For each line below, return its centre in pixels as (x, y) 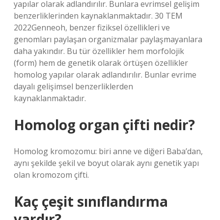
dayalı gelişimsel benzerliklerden (73, 86)
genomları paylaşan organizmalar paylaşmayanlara (108, 39)
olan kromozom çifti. (51, 175)
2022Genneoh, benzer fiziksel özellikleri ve (92, 27)
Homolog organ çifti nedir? (104, 125)
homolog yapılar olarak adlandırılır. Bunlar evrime (105, 75)
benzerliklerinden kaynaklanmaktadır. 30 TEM (98, 16)
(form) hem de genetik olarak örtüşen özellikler (101, 63)
